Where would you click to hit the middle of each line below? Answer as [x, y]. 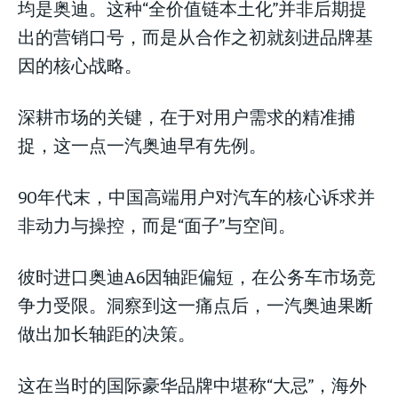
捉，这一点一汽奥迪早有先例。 [142, 145]
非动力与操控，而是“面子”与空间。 [157, 225]
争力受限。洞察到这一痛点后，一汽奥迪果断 [195, 305]
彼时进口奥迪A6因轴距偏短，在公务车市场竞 [197, 276]
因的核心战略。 [80, 65]
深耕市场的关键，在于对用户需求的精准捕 [187, 116]
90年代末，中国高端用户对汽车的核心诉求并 [196, 196]
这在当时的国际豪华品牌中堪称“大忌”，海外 [192, 385]
